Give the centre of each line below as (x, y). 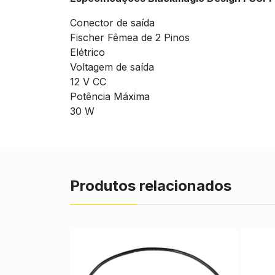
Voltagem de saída (112, 67)
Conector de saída (112, 22)
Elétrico (87, 52)
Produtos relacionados (151, 185)
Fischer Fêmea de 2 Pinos (130, 37)
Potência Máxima (110, 96)
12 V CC (88, 81)
